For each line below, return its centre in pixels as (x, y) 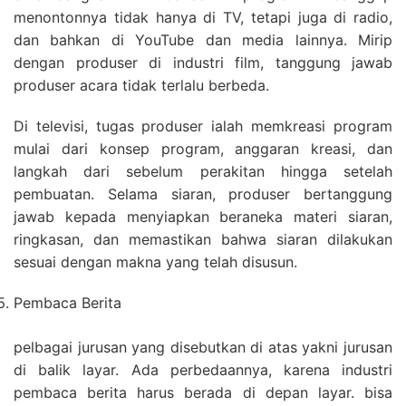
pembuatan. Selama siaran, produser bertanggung (203, 194)
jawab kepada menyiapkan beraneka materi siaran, (203, 217)
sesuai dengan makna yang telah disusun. (155, 262)
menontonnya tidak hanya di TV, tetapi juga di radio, (203, 18)
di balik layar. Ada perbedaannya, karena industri (203, 370)
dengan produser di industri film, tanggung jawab (203, 63)
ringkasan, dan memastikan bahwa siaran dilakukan (203, 240)
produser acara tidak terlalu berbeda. (141, 86)
